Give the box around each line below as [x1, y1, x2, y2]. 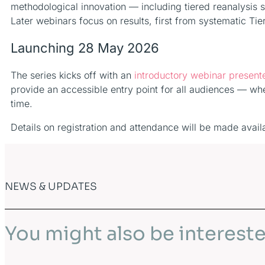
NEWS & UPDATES [5, 180, 97, 193]
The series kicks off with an [11, 69, 134, 81]
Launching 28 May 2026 [11, 40, 159, 56]
